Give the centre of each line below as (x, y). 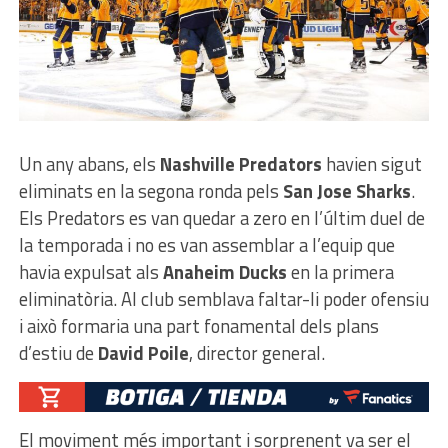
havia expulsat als (90, 271)
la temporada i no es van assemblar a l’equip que (206, 244)
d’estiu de (58, 352)
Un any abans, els (89, 163)
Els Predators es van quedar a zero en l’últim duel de (221, 217)
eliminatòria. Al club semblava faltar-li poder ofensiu (223, 298)
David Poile (143, 352)
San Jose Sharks (346, 190)
